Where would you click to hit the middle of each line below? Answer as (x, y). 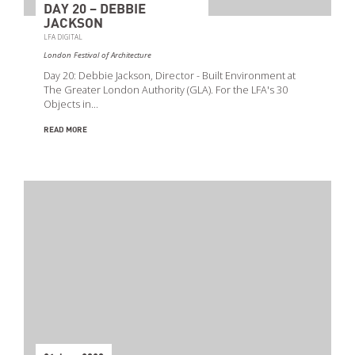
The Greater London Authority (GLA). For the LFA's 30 (166, 90)
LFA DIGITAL (63, 37)
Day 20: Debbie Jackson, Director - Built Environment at (170, 76)
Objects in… (71, 104)
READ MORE (65, 130)
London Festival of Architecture (97, 55)
